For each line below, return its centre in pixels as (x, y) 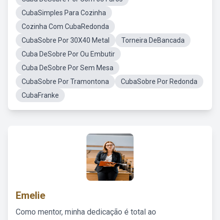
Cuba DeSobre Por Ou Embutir (68, 54)
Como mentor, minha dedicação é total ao (86, 212)
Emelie (30, 195)
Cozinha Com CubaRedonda (65, 27)
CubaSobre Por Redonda (159, 82)
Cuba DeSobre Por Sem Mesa (68, 68)
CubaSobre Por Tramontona (65, 82)
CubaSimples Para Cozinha (64, 13)
